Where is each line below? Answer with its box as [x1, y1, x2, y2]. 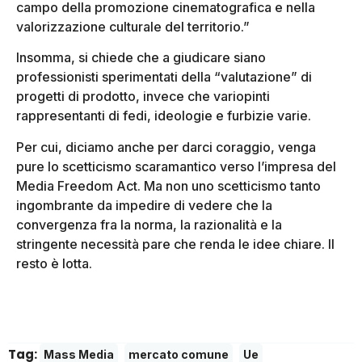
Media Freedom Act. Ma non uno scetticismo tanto [16, 177, 321, 194]
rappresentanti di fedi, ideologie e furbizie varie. [16, 107, 311, 124]
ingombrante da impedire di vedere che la [16, 196, 272, 213]
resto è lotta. [16, 255, 92, 271]
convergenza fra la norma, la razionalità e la [16, 216, 282, 233]
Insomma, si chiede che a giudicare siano [16, 49, 266, 66]
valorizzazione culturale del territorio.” [16, 18, 250, 35]
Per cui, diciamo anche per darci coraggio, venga [16, 138, 316, 155]
